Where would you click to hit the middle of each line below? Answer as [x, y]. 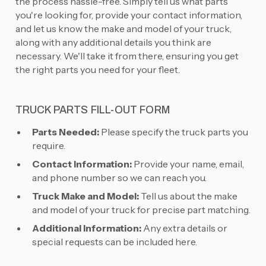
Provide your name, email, [188, 164]
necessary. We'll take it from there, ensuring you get [127, 56]
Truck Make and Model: [86, 196]
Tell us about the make [189, 196]
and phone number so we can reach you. [119, 178]
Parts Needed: [65, 132]
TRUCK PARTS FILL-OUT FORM [92, 110]
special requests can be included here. [114, 242]
